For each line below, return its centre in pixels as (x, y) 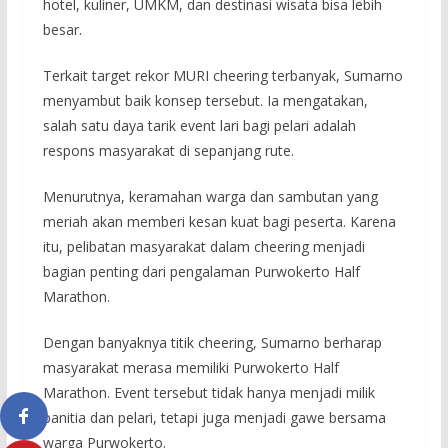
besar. (62, 30)
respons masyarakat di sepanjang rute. (168, 151)
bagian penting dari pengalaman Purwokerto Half (201, 272)
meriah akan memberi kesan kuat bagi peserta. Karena (219, 222)
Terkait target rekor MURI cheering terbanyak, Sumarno (222, 76)
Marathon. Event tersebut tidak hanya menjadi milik (208, 393)
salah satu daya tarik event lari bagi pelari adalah (199, 126)
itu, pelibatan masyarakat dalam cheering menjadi (203, 247)
